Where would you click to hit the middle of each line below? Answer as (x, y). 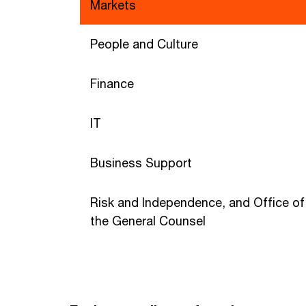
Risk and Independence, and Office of (197, 202)
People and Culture (144, 44)
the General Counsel (148, 221)
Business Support (141, 163)
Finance (112, 83)
